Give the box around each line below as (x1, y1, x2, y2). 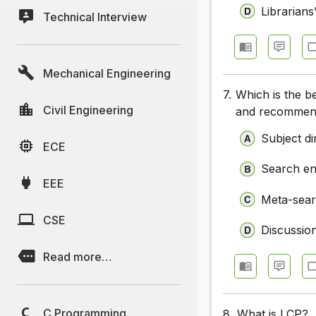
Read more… (43, 249, 112, 264)
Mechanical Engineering (43, 66, 171, 80)
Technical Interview (43, 9, 147, 24)
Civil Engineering (43, 102, 133, 117)
